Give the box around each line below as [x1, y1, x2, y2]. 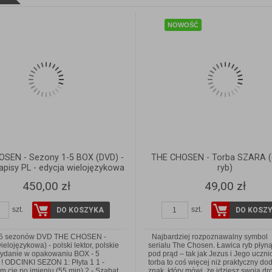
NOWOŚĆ [167, 21, 199, 29]
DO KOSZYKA [56, 206, 104, 215]
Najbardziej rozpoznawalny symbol [148, 233, 268, 242]
